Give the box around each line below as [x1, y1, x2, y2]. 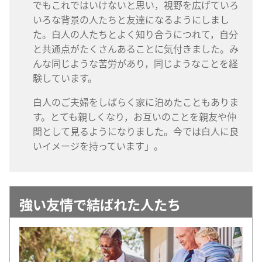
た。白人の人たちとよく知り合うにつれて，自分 [33, 26, 238, 41]
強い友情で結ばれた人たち [19, 194, 181, 214]
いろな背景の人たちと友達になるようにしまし [33, 12, 229, 26]
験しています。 [33, 70, 97, 85]
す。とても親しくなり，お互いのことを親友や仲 [33, 109, 236, 123]
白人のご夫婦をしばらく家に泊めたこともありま [33, 94, 239, 109]
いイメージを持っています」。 [33, 138, 163, 153]
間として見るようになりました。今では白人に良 [33, 123, 239, 138]
